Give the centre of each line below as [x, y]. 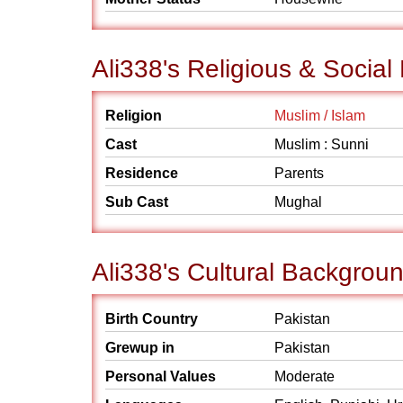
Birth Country [152, 319]
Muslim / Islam [320, 116]
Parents [299, 173]
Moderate [304, 376]
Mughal [300, 202]
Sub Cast [137, 202]
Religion [134, 116]
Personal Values [161, 376]
